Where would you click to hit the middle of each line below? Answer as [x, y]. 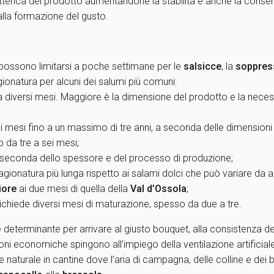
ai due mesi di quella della [73, 189]
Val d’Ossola [158, 189]
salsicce [202, 66]
